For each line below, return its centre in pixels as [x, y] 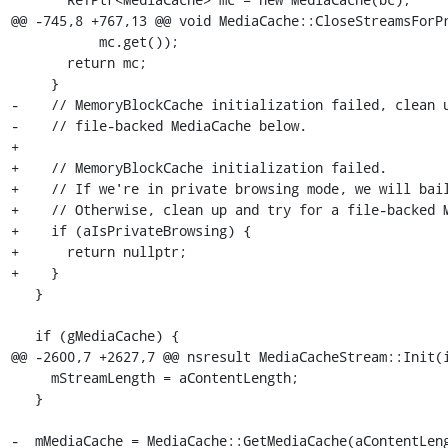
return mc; [38, 62]
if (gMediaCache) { [22, 335]
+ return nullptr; [98, 251]
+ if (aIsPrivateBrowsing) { [130, 230]
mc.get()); [54, 41]
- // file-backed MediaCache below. [158, 125]
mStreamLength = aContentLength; [30, 377]
